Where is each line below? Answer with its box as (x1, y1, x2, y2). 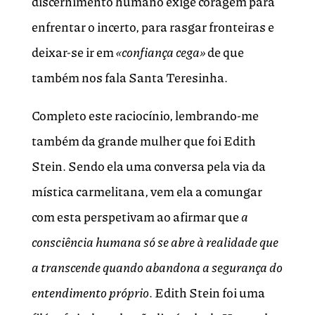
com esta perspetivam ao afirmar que (31, 207, 241, 226)
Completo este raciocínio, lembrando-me (31, 106, 259, 125)
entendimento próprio (31, 283, 149, 302)
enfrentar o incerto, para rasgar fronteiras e (31, 18, 274, 37)
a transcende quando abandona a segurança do (31, 258, 283, 277)
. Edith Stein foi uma (148, 283, 265, 302)
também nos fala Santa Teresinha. (31, 68, 228, 87)
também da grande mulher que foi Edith (31, 131, 256, 150)
